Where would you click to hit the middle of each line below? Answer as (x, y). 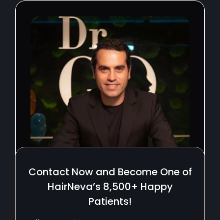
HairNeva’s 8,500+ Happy (110, 187)
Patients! (110, 202)
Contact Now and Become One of (110, 172)
